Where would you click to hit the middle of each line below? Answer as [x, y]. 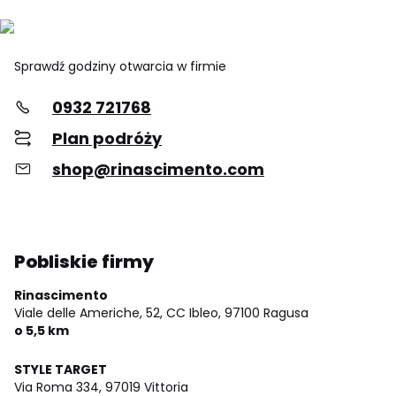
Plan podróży [107, 138]
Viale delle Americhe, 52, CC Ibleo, [118, 312]
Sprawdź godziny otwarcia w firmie [120, 66]
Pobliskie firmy [84, 261]
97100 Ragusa [267, 312]
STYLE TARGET [61, 369]
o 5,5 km [42, 330]
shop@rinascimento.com [158, 169]
